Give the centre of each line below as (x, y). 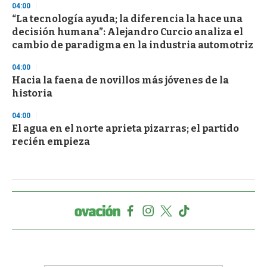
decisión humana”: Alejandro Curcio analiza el (128, 32)
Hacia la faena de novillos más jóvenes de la (120, 80)
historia (32, 94)
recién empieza (51, 142)
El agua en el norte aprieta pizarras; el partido (125, 129)
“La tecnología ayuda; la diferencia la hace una (127, 19)
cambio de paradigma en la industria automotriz (133, 45)
